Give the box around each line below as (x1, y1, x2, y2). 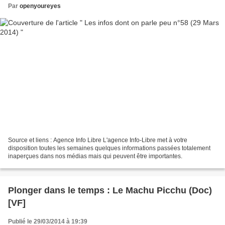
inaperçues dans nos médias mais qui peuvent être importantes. (8, 153, 182, 160)
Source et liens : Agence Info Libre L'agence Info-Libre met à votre (8, 137, 187, 144)
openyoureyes (20, 2, 61, 10)
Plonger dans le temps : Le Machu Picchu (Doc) (8, 185, 212, 196)
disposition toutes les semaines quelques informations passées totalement (8, 145, 210, 152)
